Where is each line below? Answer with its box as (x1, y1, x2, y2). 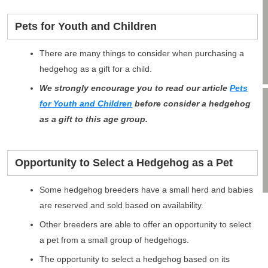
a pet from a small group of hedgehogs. (39, 235, 190, 245)
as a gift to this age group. (39, 114, 148, 124)
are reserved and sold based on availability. (39, 200, 204, 211)
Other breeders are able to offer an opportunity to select (39, 220, 252, 230)
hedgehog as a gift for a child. (39, 64, 153, 74)
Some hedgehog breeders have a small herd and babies (39, 185, 254, 195)
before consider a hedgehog (132, 99, 251, 109)
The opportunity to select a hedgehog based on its (39, 254, 230, 264)
